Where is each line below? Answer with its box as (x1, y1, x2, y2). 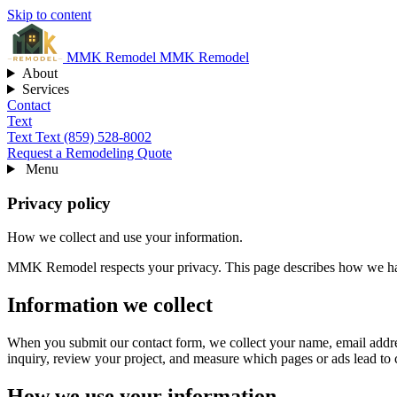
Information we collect (7, 293, 213, 317)
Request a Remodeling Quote (7, 145, 172, 160)
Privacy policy (7, 193, 111, 213)
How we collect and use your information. (7, 230, 243, 245)
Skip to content (7, 7, 91, 22)
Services (21, 82, 69, 97)
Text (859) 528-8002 (35, 129, 152, 144)
